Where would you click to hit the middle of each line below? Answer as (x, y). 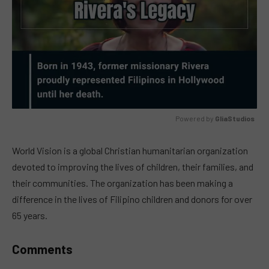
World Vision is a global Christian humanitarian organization (130, 151)
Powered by (195, 118)
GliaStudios (235, 118)
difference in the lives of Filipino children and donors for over (132, 199)
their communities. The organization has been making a (122, 183)
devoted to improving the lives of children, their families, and (133, 167)
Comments (42, 249)
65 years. (30, 216)
